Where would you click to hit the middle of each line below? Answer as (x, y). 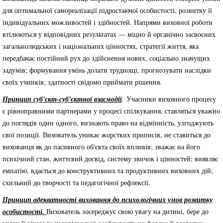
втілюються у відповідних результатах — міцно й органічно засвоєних (109, 34)
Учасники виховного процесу (171, 99)
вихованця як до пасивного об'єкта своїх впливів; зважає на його (101, 147)
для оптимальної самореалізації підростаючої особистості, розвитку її (107, 10)
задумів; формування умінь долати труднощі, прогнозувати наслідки (107, 70)
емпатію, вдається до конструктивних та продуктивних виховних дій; (108, 170)
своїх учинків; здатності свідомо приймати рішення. (82, 82)
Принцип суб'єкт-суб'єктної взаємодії (62, 99)
